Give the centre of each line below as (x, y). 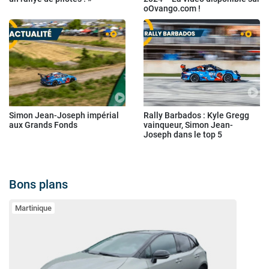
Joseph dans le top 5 (183, 135)
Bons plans (38, 185)
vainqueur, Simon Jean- (188, 125)
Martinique (33, 208)
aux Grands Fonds (43, 125)
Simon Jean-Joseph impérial (64, 116)
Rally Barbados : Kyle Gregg (196, 116)
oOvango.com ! (172, 9)
